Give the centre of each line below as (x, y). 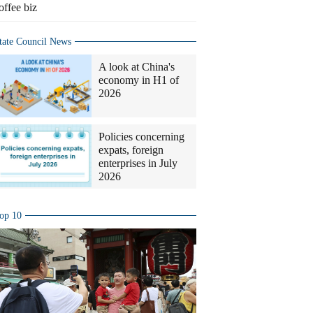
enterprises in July (138, 163)
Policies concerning (141, 137)
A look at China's (137, 67)
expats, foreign (131, 150)
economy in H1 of (139, 80)
